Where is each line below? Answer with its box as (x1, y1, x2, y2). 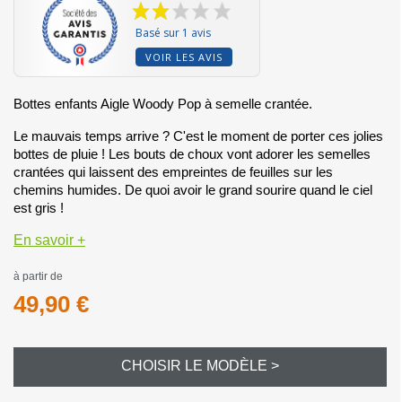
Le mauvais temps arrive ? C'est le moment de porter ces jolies (13, 127, 383, 144)
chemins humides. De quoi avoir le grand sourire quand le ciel (13, 181, 372, 197)
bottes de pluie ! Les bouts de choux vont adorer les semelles (13, 145, 371, 162)
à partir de (13, 269, 63, 283)
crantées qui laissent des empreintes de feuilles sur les (13, 163, 333, 179)
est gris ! (13, 199, 64, 215)
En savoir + (13, 232, 85, 248)
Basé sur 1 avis (135, 24, 211, 40)
